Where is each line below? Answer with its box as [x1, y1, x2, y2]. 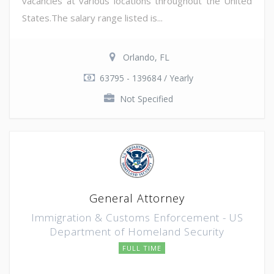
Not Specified [119, 92, 173, 105]
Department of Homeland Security [50, 224, 224, 239]
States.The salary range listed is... [22, 11, 163, 24]
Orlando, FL [123, 51, 169, 63]
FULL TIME [122, 243, 161, 253]
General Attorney [89, 190, 185, 206]
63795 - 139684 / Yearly [99, 72, 193, 84]
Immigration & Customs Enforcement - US [31, 210, 243, 224]
